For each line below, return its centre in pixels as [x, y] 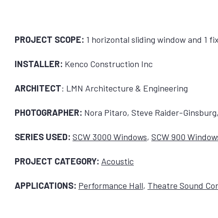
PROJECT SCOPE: [49, 39]
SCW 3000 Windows [110, 136]
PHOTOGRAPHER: [48, 112]
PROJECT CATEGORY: [58, 161]
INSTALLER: [39, 64]
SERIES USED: [43, 136]
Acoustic [118, 161]
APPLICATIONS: [46, 185]
